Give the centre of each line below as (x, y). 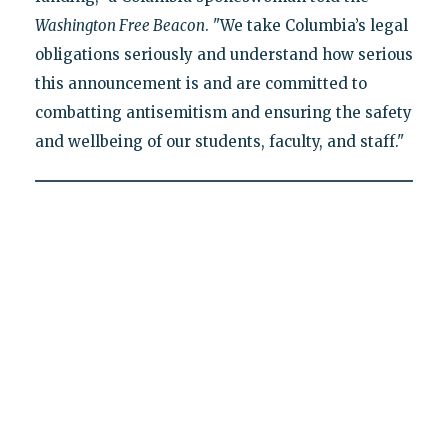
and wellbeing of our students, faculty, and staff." (219, 142)
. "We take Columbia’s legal (306, 26)
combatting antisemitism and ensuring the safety (223, 113)
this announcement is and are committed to (200, 84)
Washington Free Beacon (119, 26)
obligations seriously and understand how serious (223, 55)
